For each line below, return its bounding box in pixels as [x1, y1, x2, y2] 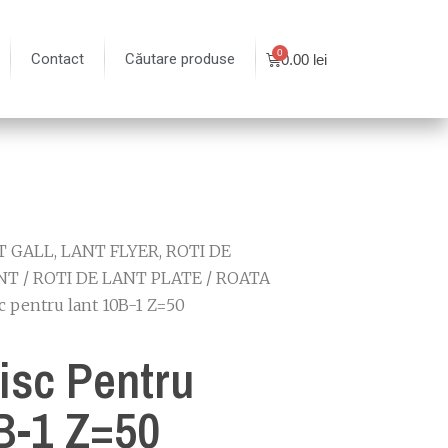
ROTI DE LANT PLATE [33, 268, 202, 288]
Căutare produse [125, 50, 236, 68]
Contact [31, 50, 85, 68]
